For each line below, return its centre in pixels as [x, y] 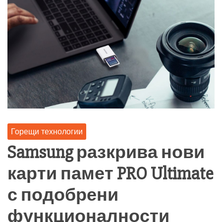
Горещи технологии [47, 131]
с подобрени [63, 195]
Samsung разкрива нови [106, 152]
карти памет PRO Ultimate [110, 174]
